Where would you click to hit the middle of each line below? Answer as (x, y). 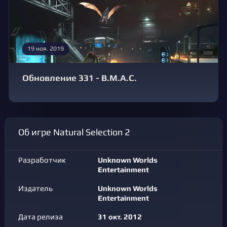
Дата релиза (41, 216)
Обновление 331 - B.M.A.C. (80, 78)
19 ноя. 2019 (46, 48)
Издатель (35, 188)
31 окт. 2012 (120, 216)
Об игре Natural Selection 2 (77, 132)
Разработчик (42, 160)
